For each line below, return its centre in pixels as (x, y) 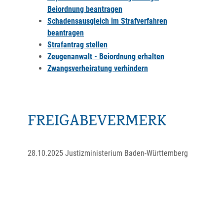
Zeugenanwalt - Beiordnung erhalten (106, 56)
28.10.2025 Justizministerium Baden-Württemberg (108, 153)
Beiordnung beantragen (85, 9)
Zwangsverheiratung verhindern (98, 68)
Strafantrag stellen (77, 45)
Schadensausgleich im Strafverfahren (107, 21)
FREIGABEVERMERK (97, 122)
